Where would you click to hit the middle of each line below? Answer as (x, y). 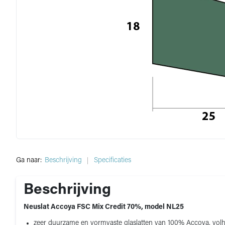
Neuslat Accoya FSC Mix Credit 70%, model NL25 (104, 207)
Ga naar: (29, 160)
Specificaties (113, 160)
